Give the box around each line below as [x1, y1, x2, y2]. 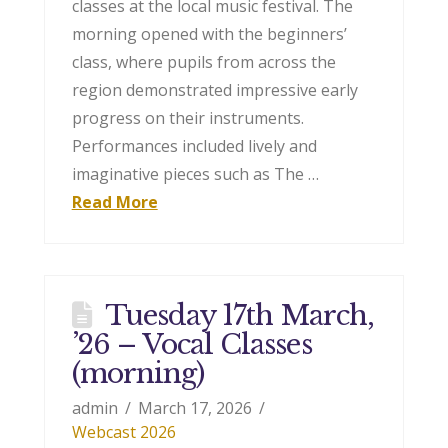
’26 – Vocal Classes [71, 328, 312, 362]
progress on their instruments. [71, 106, 304, 129]
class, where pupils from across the [71, 50, 336, 73]
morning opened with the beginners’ [71, 22, 347, 45]
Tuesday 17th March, [104, 299, 374, 333]
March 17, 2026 [138, 397, 253, 420]
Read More [71, 190, 158, 213]
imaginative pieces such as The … [71, 162, 319, 185]
